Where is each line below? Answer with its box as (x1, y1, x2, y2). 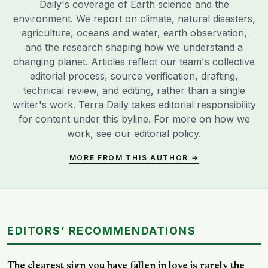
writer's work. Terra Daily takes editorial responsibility (12, 98, 256, 111)
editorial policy (134, 127, 199, 139)
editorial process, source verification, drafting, (30, 69, 238, 82)
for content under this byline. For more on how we (18, 112, 250, 125)
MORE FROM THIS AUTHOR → (69, 153, 199, 162)
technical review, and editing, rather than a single (23, 84, 245, 96)
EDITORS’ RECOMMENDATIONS (7, 224, 196, 237)
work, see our (67, 127, 134, 139)
